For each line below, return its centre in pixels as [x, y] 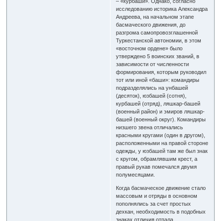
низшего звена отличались [150, 127]
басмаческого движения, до [151, 24]
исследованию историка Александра [162, 9]
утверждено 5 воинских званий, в [158, 56]
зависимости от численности [153, 64]
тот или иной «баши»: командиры [158, 80]
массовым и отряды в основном [157, 196]
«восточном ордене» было [149, 48]
